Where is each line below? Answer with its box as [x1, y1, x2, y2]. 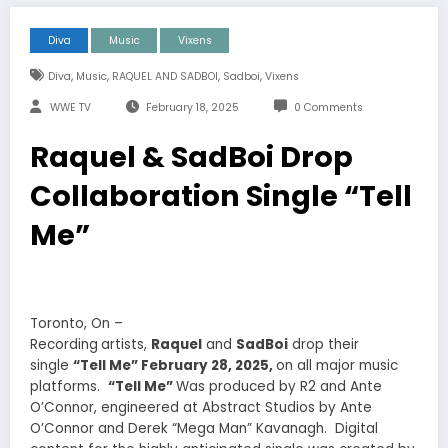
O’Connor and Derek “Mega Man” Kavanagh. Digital [30, 419, 378, 439]
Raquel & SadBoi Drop [30, 136, 353, 177]
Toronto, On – [30, 314, 123, 334]
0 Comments [293, 99, 363, 115]
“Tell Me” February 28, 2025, [73, 356, 276, 376]
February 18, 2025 [145, 99, 239, 115]
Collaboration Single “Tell [30, 175, 412, 216]
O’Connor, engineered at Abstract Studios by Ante [30, 398, 372, 418]
